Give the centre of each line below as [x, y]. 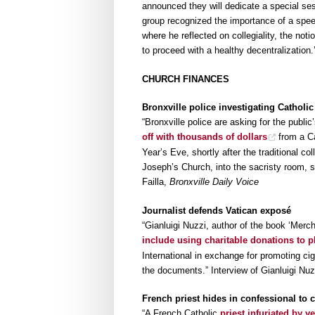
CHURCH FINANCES [186, 79]
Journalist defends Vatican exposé [217, 210]
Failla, [156, 182]
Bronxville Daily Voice [214, 182]
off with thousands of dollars [205, 137]
